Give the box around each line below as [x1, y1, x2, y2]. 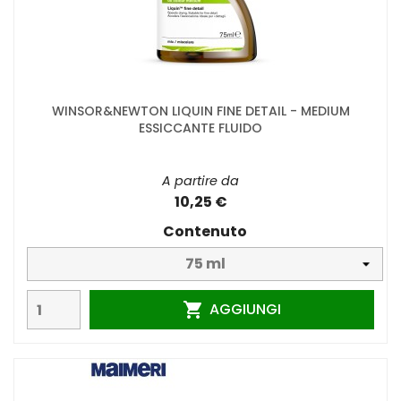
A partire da [162, 172, 239, 191]
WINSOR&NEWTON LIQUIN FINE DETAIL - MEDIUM [51, 102, 350, 121]
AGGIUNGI [209, 298, 281, 320]
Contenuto [163, 221, 247, 243]
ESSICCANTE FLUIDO [139, 119, 262, 138]
